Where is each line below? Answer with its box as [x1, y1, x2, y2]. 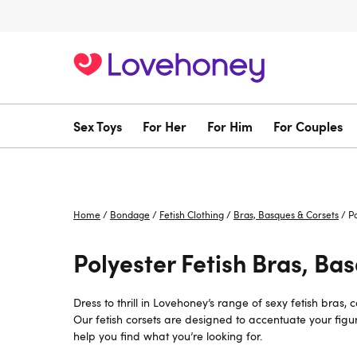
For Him [207, 117, 253, 135]
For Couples [273, 117, 343, 135]
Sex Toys [73, 117, 122, 135]
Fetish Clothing [159, 208, 224, 221]
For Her [143, 117, 186, 135]
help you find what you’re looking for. [73, 328, 262, 343]
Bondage [110, 208, 150, 221]
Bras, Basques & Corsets [233, 208, 339, 221]
